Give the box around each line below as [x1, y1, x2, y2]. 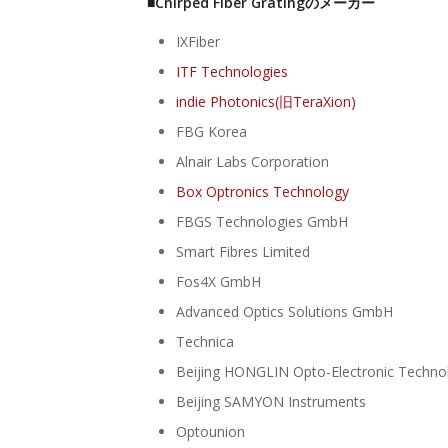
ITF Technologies [176, 61, 288, 81]
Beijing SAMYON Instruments [176, 391, 366, 411]
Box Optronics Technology [176, 181, 349, 201]
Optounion [176, 421, 245, 441]
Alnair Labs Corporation [176, 151, 329, 171]
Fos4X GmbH [176, 271, 261, 291]
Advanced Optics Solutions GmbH [176, 301, 393, 321]
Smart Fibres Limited [176, 241, 310, 261]
